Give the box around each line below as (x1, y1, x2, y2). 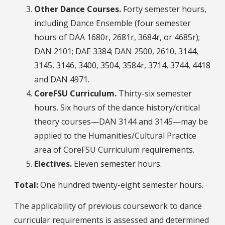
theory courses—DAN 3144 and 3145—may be (34, 116, 208, 127)
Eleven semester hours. (72, 158, 162, 169)
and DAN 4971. (34, 73, 89, 85)
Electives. (34, 158, 72, 169)
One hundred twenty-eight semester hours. (38, 179, 203, 190)
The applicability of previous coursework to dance (14, 200, 202, 211)
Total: (14, 179, 38, 190)
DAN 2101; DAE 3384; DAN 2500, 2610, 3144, (34, 45, 198, 57)
